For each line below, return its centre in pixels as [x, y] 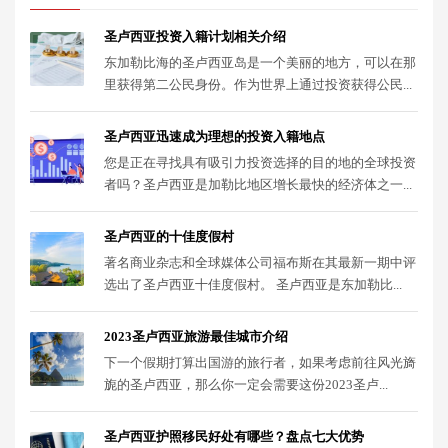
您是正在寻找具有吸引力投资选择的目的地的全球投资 [260, 163]
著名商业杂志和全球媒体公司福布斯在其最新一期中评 [260, 263]
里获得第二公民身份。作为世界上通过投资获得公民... [258, 85]
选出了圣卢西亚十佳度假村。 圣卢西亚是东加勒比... [253, 285]
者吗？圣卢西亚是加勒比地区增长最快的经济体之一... [258, 185]
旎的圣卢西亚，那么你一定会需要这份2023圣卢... [246, 385]
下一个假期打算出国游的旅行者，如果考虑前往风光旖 [260, 363]
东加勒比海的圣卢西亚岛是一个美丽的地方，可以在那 [260, 63]
